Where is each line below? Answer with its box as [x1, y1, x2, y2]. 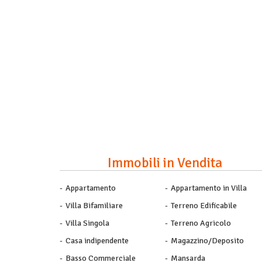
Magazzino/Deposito [171, 236, 244, 246]
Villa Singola [65, 218, 109, 228]
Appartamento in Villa [171, 183, 247, 193]
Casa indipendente [65, 236, 129, 246]
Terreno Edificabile [171, 201, 237, 211]
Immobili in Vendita [108, 154, 222, 171]
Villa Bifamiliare [65, 201, 123, 211]
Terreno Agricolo [171, 218, 231, 228]
